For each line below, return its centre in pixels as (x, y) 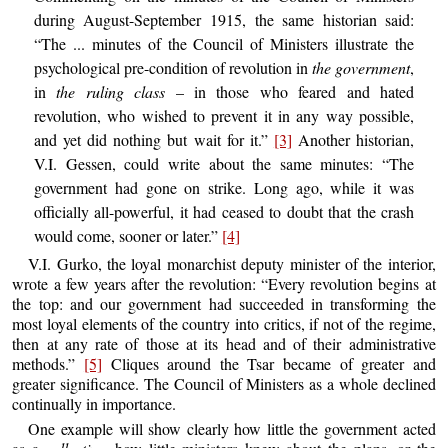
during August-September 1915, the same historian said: (224, 20)
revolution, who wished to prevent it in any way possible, (224, 116)
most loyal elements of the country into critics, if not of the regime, (224, 323)
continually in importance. (94, 403)
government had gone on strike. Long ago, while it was (224, 188)
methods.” (48, 363)
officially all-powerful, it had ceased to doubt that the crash (224, 212)
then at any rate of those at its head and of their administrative (224, 343)
